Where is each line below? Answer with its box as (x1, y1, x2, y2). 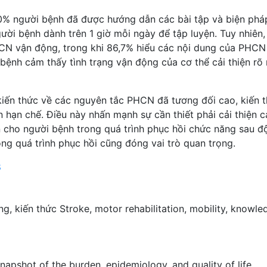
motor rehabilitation (95, 202, 184, 215)
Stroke (60, 202, 89, 215)
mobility (190, 202, 225, 215)
